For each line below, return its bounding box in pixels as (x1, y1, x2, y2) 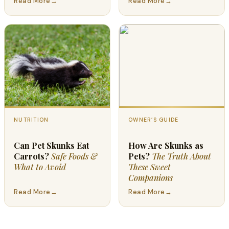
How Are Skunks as (128, 140, 203, 151)
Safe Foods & (51, 151, 97, 162)
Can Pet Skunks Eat (14, 140, 89, 151)
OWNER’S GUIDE (128, 117, 179, 124)
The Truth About (152, 151, 211, 162)
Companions (128, 172, 173, 184)
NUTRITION (14, 117, 49, 124)
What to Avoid (14, 162, 66, 173)
